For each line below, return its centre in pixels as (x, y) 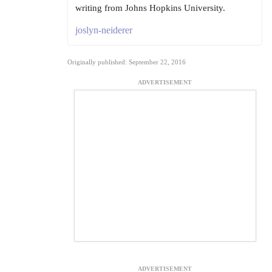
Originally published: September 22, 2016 (127, 62)
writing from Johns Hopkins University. (150, 8)
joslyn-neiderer (104, 30)
